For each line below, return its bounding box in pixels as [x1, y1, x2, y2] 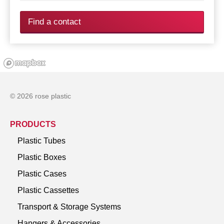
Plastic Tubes [17, 136, 65, 145]
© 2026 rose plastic [10, 91, 71, 100]
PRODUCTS [10, 119, 56, 128]
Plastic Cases [17, 169, 66, 178]
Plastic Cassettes [17, 185, 79, 194]
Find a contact [28, 16, 81, 26]
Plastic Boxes [17, 152, 66, 161]
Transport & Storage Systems [17, 202, 121, 211]
